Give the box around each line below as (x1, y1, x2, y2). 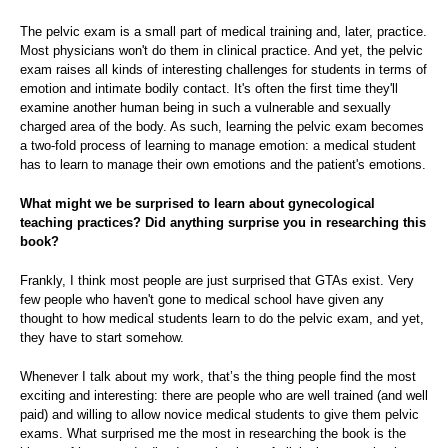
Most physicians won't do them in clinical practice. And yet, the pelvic (20, 43, 423, 59)
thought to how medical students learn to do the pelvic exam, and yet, (20, 311, 424, 327)
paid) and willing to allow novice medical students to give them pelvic (20, 407, 419, 423)
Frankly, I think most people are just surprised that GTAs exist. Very (20, 273, 414, 289)
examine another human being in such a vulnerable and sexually (20, 100, 391, 116)
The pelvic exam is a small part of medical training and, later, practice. (20, 24, 427, 40)
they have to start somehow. (20, 330, 184, 346)
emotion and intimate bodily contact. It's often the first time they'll (20, 81, 398, 97)
